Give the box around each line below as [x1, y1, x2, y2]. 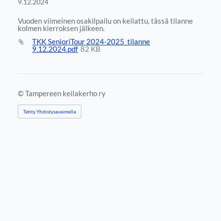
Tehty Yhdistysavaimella [23, 108, 76, 114]
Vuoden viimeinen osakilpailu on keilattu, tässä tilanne [17, 16, 193, 25]
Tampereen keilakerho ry [25, 88, 106, 98]
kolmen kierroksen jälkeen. [17, 23, 105, 33]
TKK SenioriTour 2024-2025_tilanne [32, 37, 150, 46]
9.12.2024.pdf [32, 44, 78, 54]
